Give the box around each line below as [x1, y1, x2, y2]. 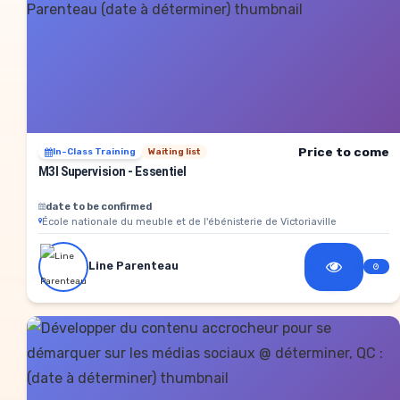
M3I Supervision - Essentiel [37, 163, 187, 179]
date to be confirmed [45, 199, 152, 212]
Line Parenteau [87, 259, 179, 272]
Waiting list [147, 146, 201, 158]
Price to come [297, 144, 389, 159]
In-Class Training [52, 146, 136, 158]
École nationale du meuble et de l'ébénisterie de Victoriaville [41, 214, 337, 228]
